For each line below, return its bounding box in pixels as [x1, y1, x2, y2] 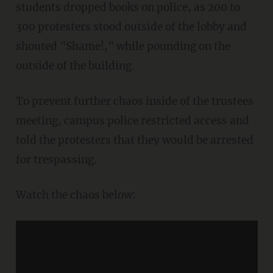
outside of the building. [15, 59, 135, 73]
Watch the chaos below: [15, 188, 136, 202]
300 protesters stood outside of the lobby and [15, 20, 247, 34]
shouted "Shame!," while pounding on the [15, 40, 230, 54]
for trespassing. [15, 153, 97, 167]
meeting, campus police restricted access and [15, 114, 249, 128]
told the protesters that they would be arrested [15, 133, 253, 147]
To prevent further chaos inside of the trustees [15, 94, 253, 108]
